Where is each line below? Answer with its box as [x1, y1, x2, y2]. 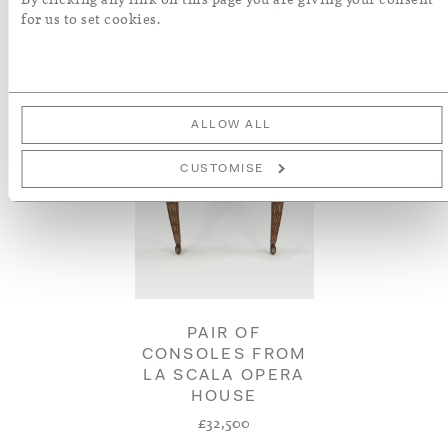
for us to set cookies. [21, 9, 160, 29]
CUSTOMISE [180, 162, 264, 175]
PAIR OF [186, 326, 262, 342]
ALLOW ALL [191, 118, 272, 131]
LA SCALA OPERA [143, 368, 305, 384]
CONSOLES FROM [141, 347, 307, 363]
